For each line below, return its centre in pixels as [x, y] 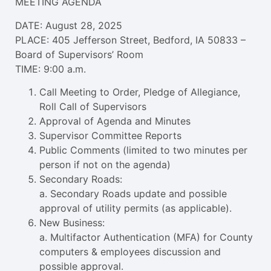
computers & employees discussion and [130, 252]
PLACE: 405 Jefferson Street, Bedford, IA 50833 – [130, 40]
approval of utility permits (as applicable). [135, 208]
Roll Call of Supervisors [93, 107]
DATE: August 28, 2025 [69, 25]
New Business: [72, 223]
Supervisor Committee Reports [110, 136]
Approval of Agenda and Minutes [115, 121]
